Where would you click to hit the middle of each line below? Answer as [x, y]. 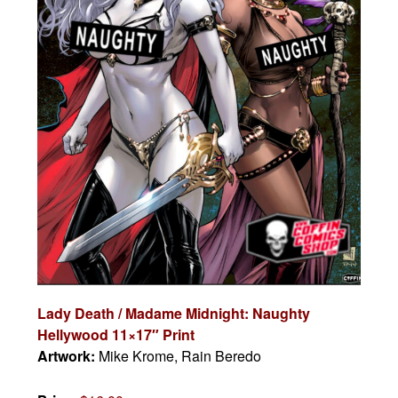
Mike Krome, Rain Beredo [180, 356]
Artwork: [68, 356]
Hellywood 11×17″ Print [116, 335]
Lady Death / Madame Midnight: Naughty [174, 314]
